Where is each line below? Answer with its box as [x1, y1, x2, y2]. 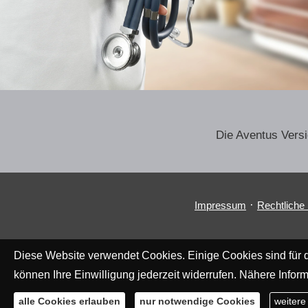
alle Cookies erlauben [19, 296, 120, 307]
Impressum [195, 199, 246, 211]
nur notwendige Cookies [140, 296, 255, 307]
